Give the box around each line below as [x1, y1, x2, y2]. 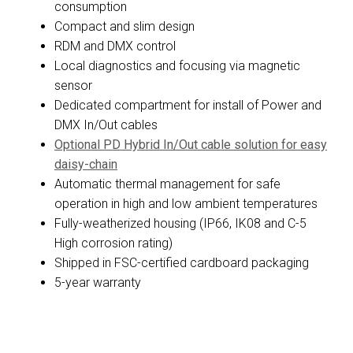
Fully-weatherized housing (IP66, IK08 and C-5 [54, 215, 307, 231]
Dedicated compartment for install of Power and [54, 97, 321, 113]
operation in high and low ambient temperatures [54, 195, 318, 211]
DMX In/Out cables [54, 117, 158, 132]
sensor [54, 77, 92, 93]
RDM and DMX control [54, 38, 176, 54]
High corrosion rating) [54, 235, 173, 251]
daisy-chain [54, 156, 117, 172]
